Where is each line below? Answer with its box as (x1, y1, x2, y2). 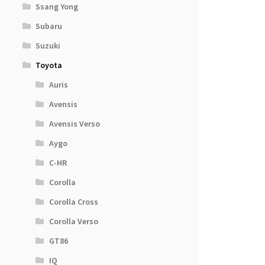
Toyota (35, 60, 63, 71)
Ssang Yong (35, 1, 79, 12)
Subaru (35, 21, 63, 32)
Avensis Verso (49, 118, 100, 130)
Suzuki (35, 40, 61, 51)
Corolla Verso (49, 216, 98, 227)
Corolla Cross (49, 196, 98, 208)
